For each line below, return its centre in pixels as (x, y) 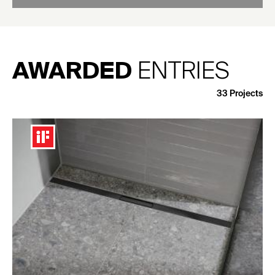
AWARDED (72, 72)
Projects (246, 94)
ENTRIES (180, 72)
